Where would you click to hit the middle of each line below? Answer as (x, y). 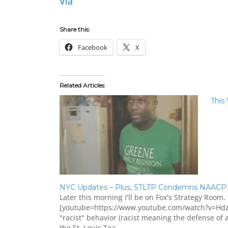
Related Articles (82, 85)
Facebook (93, 47)
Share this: (75, 29)
